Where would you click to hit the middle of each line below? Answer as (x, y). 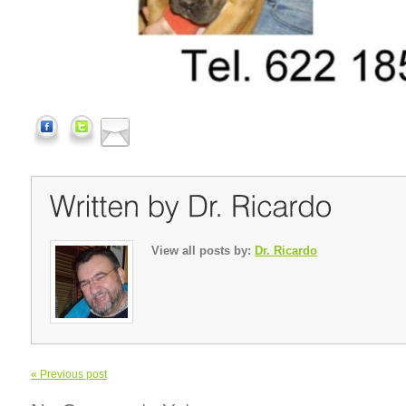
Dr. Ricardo (286, 250)
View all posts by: (203, 250)
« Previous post (69, 375)
